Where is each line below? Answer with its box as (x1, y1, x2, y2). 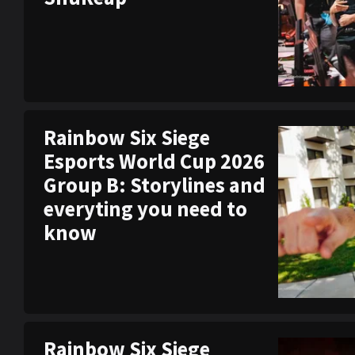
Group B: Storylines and (44, 171, 265, 198)
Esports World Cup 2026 (44, 147, 265, 174)
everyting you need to (44, 195, 247, 222)
